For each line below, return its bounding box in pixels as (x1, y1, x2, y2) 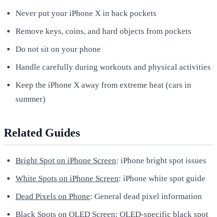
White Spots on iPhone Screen (15, 173, 119, 183)
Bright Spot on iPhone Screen (15, 155, 116, 165)
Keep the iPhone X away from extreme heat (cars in (15, 80, 191, 90)
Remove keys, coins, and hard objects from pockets (15, 26, 191, 36)
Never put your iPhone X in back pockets (15, 8, 156, 18)
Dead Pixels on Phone (15, 191, 90, 201)
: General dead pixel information (90, 191, 202, 201)
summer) (15, 94, 46, 104)
